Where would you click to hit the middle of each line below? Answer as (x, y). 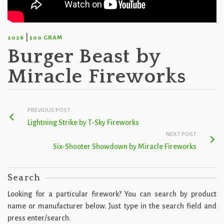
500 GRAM (46, 38)
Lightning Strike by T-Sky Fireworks (83, 122)
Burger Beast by (84, 56)
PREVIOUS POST (49, 110)
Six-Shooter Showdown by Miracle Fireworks (125, 146)
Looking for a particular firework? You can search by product (112, 194)
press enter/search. (39, 218)
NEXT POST (181, 134)
